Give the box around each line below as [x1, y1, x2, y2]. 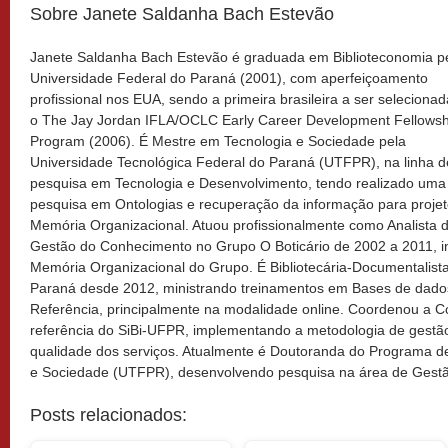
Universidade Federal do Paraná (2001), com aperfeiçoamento [30, 70, 428, 86]
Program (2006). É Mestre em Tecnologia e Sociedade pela [30, 133, 406, 149]
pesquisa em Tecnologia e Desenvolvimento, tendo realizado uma [30, 175, 446, 191]
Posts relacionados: [30, 405, 187, 425]
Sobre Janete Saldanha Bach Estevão [30, 4, 334, 24]
